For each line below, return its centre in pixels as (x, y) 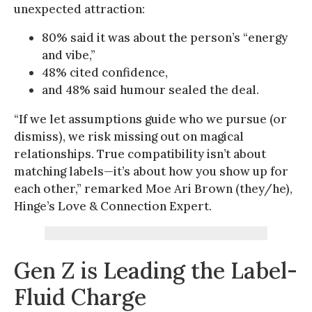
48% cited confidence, (105, 72)
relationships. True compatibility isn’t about (140, 154)
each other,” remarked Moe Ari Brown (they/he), (153, 188)
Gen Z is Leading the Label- (156, 270)
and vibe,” (69, 55)
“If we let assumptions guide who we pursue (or (150, 119)
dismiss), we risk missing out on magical (129, 136)
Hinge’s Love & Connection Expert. (113, 206)
